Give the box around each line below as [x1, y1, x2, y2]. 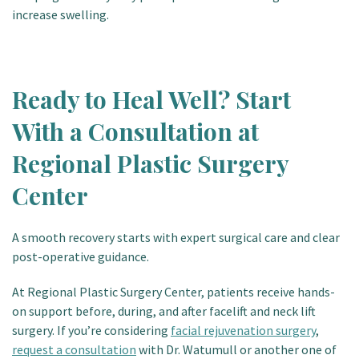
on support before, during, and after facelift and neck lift [12, 303, 316, 319]
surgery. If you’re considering [12, 322, 171, 338]
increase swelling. [12, 6, 109, 22]
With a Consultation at [12, 115, 259, 147]
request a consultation [12, 341, 136, 357]
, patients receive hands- [201, 284, 335, 300]
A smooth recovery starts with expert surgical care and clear [12, 229, 340, 245]
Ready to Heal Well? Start [12, 83, 291, 115]
